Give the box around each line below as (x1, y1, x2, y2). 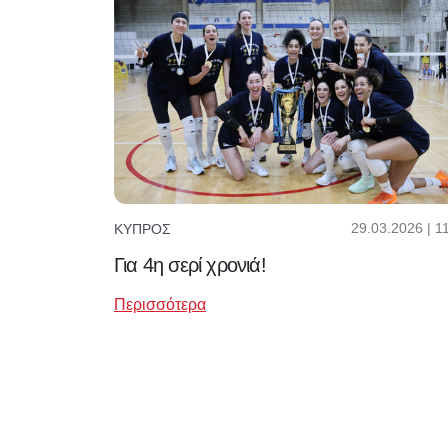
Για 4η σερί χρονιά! (114, 254, 266, 277)
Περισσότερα (114, 296, 206, 314)
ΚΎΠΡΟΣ (114, 220, 171, 237)
